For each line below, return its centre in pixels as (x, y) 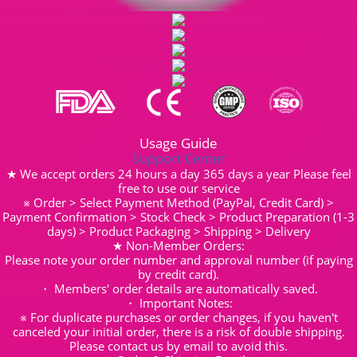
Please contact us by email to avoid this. (178, 345)
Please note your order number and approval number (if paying (178, 259)
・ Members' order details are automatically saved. (178, 288)
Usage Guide (178, 143)
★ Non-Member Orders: (178, 245)
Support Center (178, 158)
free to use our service (178, 188)
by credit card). (178, 274)
